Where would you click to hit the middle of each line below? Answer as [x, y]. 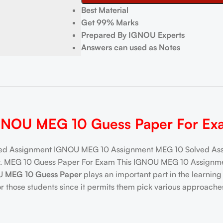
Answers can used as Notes [130, 47]
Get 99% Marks [110, 22]
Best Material [105, 10]
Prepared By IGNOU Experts [134, 35]
